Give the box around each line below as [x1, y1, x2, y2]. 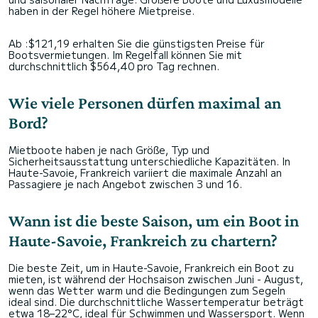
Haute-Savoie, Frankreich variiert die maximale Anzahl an [9, 165, 282, 180]
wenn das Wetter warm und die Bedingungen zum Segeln [9, 283, 285, 297]
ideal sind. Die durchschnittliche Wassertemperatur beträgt [9, 294, 304, 309]
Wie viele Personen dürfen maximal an [9, 92, 281, 112]
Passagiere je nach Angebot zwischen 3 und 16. [9, 176, 242, 191]
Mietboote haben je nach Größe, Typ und [9, 142, 209, 157]
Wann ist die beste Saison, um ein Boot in [9, 210, 299, 230]
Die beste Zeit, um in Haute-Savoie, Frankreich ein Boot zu [9, 260, 294, 275]
